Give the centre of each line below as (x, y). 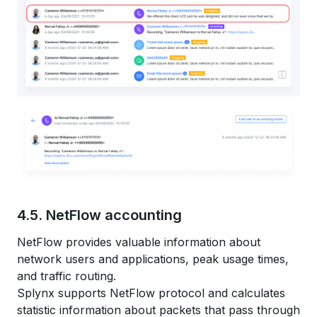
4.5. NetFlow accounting (99, 215)
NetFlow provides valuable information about (139, 242)
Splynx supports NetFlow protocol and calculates (151, 293)
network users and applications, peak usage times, (153, 259)
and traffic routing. (67, 276)
